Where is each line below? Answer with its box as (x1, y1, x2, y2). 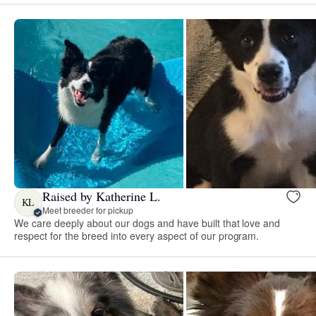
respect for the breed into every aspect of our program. (14, 228, 260, 243)
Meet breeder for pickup (42, 204, 133, 217)
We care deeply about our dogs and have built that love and (14, 215, 281, 230)
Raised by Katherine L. (42, 188, 161, 205)
